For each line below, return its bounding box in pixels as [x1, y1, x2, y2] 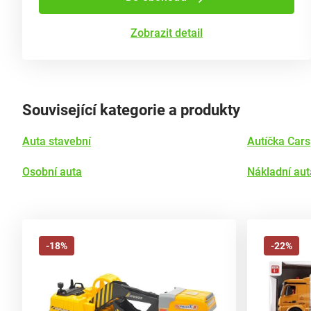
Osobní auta [22, 165, 82, 178]
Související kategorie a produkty [22, 101, 240, 119]
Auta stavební [22, 135, 91, 148]
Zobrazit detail [131, 26, 203, 40]
